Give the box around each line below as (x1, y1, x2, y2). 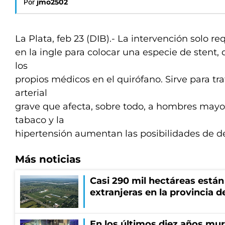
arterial (15, 87, 47, 98)
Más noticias (15, 153, 81, 165)
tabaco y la (15, 115, 64, 126)
